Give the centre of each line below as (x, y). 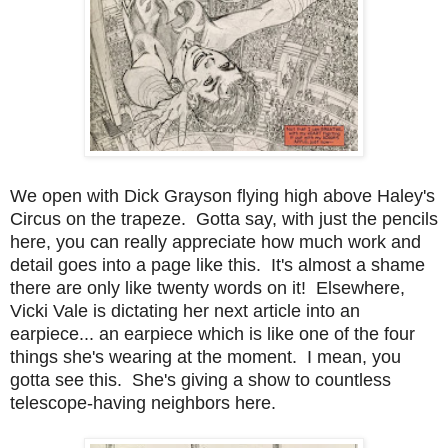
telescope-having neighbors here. (143, 402)
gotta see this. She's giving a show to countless (200, 379)
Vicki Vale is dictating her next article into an (185, 310)
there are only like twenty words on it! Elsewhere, (207, 287)
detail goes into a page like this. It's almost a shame (217, 264)
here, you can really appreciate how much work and (215, 241)
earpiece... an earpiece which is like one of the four (212, 333)
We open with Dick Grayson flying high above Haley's (222, 195)
